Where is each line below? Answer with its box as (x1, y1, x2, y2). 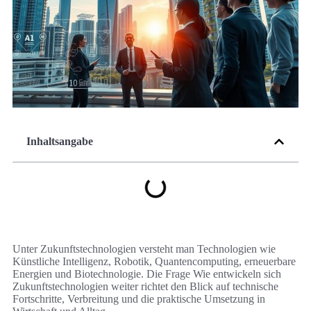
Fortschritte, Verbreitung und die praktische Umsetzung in (12, 293, 265, 305)
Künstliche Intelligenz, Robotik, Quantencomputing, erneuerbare (12, 255, 296, 268)
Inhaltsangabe (26, 135, 93, 148)
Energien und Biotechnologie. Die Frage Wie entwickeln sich (12, 268, 281, 280)
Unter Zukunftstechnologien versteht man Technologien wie (12, 243, 276, 255)
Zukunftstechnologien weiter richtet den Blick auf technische (12, 280, 278, 293)
